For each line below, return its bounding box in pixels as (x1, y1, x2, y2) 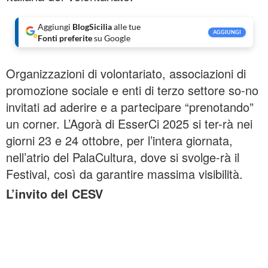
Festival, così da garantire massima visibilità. (6, 165, 243, 182)
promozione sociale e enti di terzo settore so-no (6, 81, 258, 99)
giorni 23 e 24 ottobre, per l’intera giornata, (6, 132, 233, 149)
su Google (94, 33, 130, 43)
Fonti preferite (38, 33, 94, 43)
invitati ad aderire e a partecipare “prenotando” (6, 98, 254, 115)
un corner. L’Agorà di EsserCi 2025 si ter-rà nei (6, 115, 252, 132)
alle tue (112, 22, 141, 32)
